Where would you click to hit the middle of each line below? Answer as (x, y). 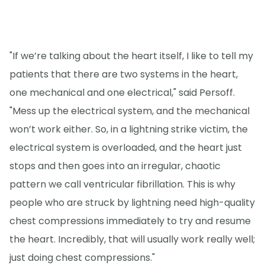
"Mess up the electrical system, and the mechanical (130, 111)
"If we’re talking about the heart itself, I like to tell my (131, 56)
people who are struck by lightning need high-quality (132, 202)
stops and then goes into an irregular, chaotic (115, 166)
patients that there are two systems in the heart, (124, 74)
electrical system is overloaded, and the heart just (126, 147)
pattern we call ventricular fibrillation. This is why (122, 184)
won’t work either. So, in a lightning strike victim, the (129, 129)
